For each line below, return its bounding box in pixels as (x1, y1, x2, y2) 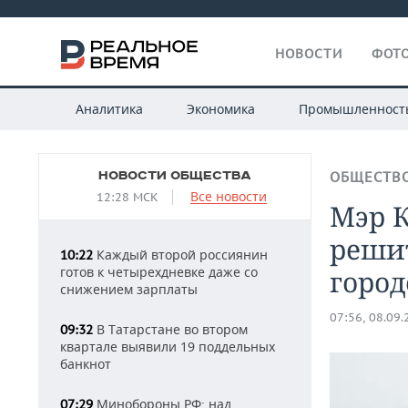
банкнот (60, 355, 111, 372)
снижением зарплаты (60, 280, 198, 298)
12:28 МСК (97, 189, 158, 205)
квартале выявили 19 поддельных (60, 338, 275, 355)
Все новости (190, 188, 267, 205)
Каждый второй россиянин (93, 246, 268, 263)
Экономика (186, 100, 255, 117)
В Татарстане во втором (93, 321, 248, 338)
